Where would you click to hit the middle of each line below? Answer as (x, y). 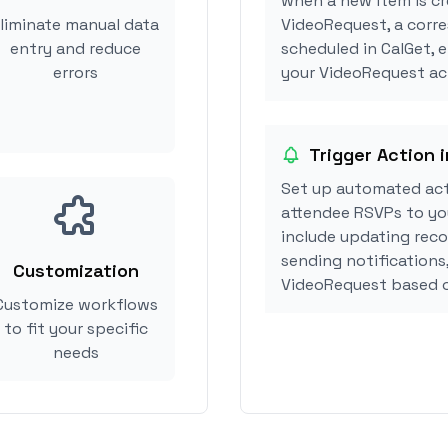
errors (75, 72)
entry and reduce (75, 48)
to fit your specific (75, 328)
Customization (75, 270)
